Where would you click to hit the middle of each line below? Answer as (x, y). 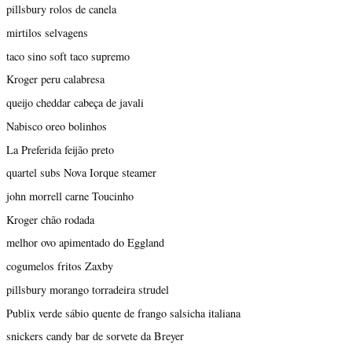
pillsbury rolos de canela (61, 9)
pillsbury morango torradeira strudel (88, 289)
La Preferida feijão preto (60, 149)
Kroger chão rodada (50, 219)
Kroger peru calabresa (55, 79)
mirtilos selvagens (47, 33)
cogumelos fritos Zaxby (60, 266)
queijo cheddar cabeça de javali (75, 103)
